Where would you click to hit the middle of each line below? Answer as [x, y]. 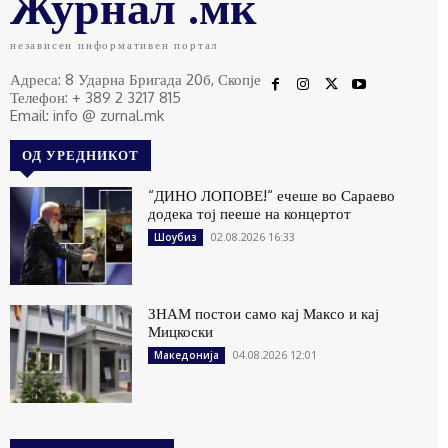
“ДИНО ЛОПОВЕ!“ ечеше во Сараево [272, 196]
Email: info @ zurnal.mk [87, 116]
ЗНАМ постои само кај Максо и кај [264, 314]
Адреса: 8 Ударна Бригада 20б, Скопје [135, 80]
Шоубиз [176, 237]
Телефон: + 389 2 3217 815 [95, 98]
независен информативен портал [114, 45]
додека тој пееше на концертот [250, 214]
